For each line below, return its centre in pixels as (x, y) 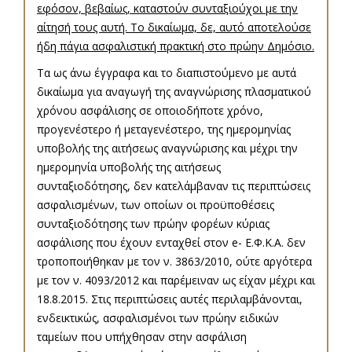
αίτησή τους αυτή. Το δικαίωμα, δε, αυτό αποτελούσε (174, 27)
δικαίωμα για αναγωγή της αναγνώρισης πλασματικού (174, 92)
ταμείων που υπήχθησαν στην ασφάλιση (142, 337)
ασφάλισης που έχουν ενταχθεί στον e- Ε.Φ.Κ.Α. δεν (171, 243)
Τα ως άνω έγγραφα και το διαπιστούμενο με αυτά (167, 73)
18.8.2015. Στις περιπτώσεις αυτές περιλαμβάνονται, (170, 299)
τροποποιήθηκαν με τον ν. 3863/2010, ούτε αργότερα (174, 262)
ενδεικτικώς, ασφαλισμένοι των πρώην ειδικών (158, 318)
